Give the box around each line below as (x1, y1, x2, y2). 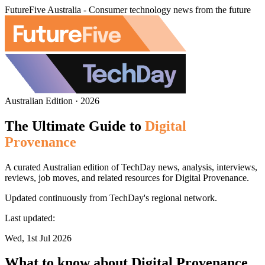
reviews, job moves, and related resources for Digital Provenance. (5, 172, 249, 183)
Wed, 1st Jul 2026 (5, 232, 72, 243)
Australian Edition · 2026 (5, 95, 99, 106)
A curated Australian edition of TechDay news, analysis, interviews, (5, 161, 257, 172)
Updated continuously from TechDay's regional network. (5, 192, 217, 203)
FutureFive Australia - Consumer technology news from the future (5, 5, 251, 15)
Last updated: (5, 212, 55, 223)
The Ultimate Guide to (5, 118, 141, 134)
